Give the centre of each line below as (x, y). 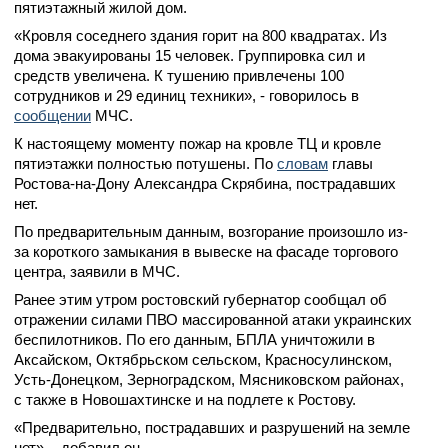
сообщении (52, 115)
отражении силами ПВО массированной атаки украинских (213, 319)
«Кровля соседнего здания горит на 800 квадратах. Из (200, 35)
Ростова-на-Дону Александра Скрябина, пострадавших (205, 183)
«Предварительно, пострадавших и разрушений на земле (212, 427)
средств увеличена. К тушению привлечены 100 (179, 75)
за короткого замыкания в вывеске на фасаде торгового (206, 251)
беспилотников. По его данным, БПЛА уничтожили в (194, 339)
